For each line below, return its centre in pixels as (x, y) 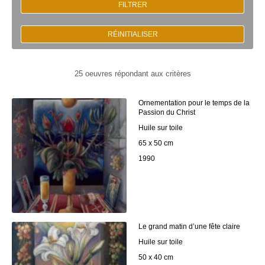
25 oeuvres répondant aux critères (132, 74)
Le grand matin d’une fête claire (189, 227)
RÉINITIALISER (132, 35)
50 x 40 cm (156, 258)
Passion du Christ (167, 113)
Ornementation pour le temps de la (194, 103)
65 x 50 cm (156, 143)
